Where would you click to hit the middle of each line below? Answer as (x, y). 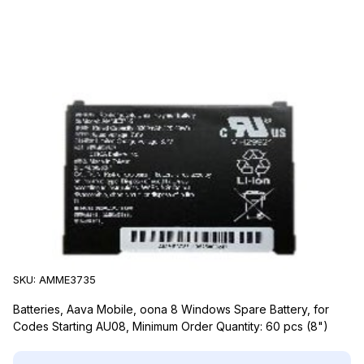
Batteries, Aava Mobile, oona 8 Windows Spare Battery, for (171, 309)
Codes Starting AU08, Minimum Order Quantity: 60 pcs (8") (171, 326)
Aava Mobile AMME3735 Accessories (148, 254)
